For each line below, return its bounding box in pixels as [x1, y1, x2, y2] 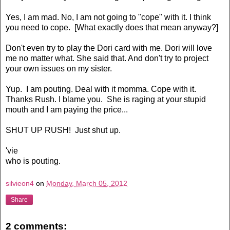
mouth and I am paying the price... [6, 105, 128, 114]
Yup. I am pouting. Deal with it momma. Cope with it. [6, 84, 198, 93]
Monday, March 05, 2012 [46, 179, 127, 187]
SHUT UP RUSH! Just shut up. [6, 125, 121, 135]
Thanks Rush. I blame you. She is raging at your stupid [6, 94, 206, 104]
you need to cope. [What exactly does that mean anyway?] [6, 23, 220, 32]
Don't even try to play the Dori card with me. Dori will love [6, 43, 212, 52]
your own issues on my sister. [6, 64, 112, 73]
